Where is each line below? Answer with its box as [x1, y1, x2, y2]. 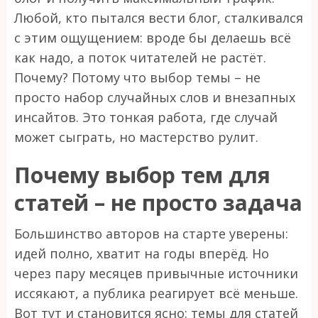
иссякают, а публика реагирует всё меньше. [14, 284, 298, 302]
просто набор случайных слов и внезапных [14, 88, 295, 106]
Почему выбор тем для [14, 160, 270, 190]
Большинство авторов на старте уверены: [14, 224, 288, 242]
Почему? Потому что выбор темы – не [14, 68, 261, 86]
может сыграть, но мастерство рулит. [14, 128, 258, 146]
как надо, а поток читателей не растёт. [14, 48, 266, 66]
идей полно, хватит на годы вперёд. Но [14, 244, 269, 262]
